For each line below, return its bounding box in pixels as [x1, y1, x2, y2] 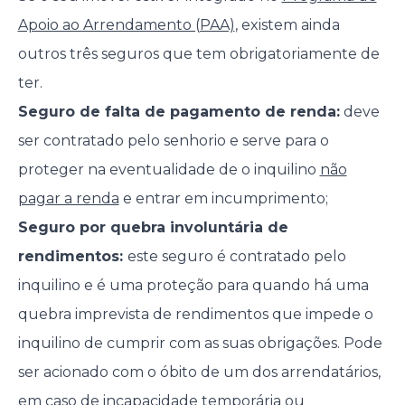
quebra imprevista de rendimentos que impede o [17, 306, 373, 324]
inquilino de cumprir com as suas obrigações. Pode [17, 334, 382, 353]
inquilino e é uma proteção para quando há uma [17, 277, 369, 295]
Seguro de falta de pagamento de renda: [17, 103, 340, 121]
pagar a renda [17, 190, 119, 208]
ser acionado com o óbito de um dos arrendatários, [17, 363, 381, 381]
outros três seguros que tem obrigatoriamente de [17, 45, 380, 63]
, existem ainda [234, 16, 340, 34]
